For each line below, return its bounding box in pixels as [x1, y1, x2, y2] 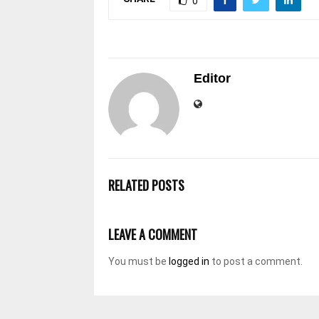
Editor [194, 70, 231, 85]
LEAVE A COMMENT [108, 224, 197, 244]
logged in [169, 255, 209, 267]
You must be [108, 255, 169, 267]
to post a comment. [209, 255, 303, 267]
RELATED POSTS [108, 175, 184, 194]
